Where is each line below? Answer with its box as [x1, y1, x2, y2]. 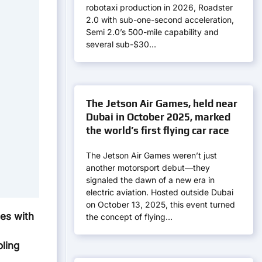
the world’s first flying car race [86, 125, 229, 136]
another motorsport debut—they [86, 163, 210, 173]
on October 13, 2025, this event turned [86, 199, 235, 209]
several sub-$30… [86, 39, 156, 49]
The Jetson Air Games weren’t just [86, 150, 217, 160]
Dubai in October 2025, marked [86, 111, 230, 123]
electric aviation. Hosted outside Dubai [86, 187, 233, 197]
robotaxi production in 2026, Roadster [86, 2, 233, 12]
